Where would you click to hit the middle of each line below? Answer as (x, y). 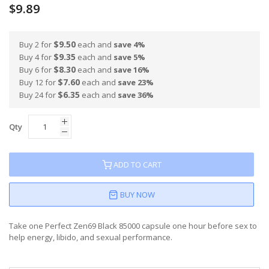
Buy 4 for (37, 57)
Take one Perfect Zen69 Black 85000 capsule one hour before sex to (133, 226)
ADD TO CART (137, 165)
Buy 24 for (39, 95)
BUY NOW (137, 195)
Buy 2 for (37, 45)
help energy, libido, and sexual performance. (91, 237)
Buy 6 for (37, 70)
